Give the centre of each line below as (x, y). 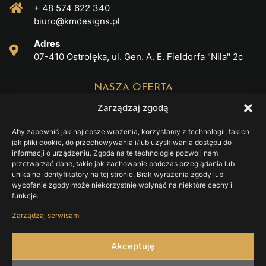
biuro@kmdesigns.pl (77, 21)
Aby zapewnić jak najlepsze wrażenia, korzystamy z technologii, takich (131, 132)
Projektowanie (55, 142)
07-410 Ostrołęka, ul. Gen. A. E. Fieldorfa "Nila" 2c (138, 56)
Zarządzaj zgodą (133, 108)
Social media (52, 240)
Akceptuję (133, 246)
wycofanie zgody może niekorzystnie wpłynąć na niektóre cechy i (122, 185)
